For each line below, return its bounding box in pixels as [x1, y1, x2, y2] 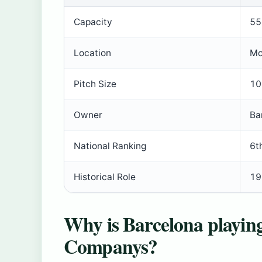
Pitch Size [74, 78, 116, 90]
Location [74, 47, 111, 59]
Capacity [74, 16, 112, 28]
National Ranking [74, 140, 146, 152]
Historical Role [74, 171, 136, 183]
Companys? [64, 232, 158, 261]
